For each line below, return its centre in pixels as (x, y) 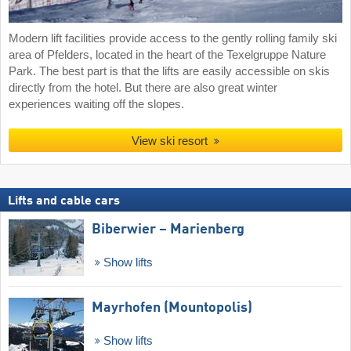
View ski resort (170, 141)
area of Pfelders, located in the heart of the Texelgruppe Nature (167, 55)
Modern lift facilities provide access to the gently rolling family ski (173, 39)
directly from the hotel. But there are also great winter (143, 88)
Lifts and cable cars (64, 202)
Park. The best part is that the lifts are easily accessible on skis (169, 72)
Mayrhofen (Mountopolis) (172, 308)
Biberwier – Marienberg (168, 230)
